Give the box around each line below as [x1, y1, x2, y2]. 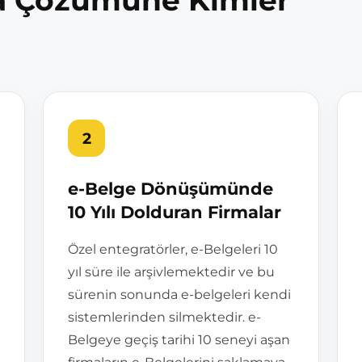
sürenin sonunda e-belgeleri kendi [68, 287, 291, 302]
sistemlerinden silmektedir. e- [68, 309, 261, 325]
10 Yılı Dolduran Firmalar [68, 202, 281, 222]
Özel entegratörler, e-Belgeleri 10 [68, 242, 278, 257]
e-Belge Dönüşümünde [68, 179, 273, 199]
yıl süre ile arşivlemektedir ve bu [68, 264, 275, 280]
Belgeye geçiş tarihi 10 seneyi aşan [68, 332, 290, 347]
